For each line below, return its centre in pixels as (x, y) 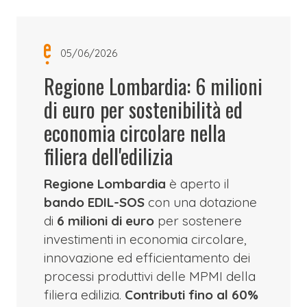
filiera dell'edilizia (108, 156)
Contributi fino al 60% (191, 295)
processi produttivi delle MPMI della (149, 276)
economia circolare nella (134, 133)
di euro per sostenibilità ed (143, 109)
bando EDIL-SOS (96, 202)
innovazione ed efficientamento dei (147, 258)
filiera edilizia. (84, 295)
